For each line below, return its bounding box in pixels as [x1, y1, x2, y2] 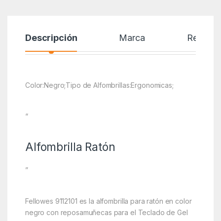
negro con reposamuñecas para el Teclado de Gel [25, 208, 188, 217]
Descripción [25, 32, 77, 43]
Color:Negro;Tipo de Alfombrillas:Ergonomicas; [25, 80, 174, 89]
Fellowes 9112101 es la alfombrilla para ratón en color [25, 196, 192, 205]
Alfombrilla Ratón [25, 140, 115, 154]
